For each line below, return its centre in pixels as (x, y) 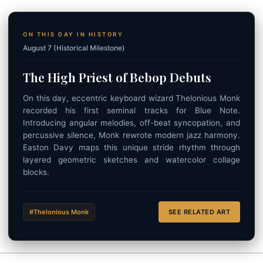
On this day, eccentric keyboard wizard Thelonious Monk (131, 98)
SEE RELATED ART (199, 212)
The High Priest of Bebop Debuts (117, 77)
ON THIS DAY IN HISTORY (73, 34)
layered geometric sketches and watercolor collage (131, 160)
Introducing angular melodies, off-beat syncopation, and (131, 123)
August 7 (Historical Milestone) (74, 48)
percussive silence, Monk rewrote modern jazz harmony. (131, 135)
